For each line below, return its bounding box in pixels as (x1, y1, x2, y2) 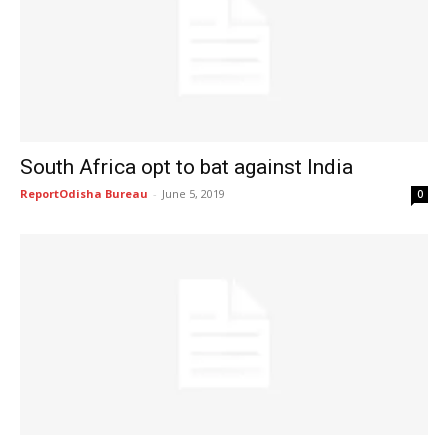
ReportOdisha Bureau (20, 185, 148, 201)
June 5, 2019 (162, 185, 225, 201)
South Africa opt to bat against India (20, 154, 353, 179)
